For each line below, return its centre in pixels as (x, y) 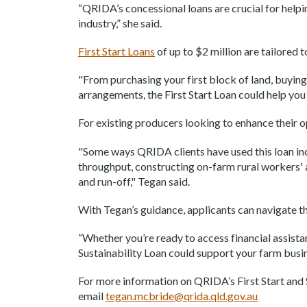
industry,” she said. (120, 23)
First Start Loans (116, 51)
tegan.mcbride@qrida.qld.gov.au (182, 296)
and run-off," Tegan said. (135, 181)
